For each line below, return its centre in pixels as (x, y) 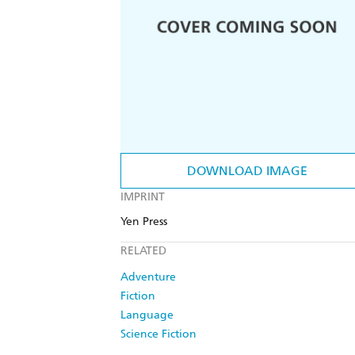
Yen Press (144, 222)
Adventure (148, 277)
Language (147, 315)
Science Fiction (158, 334)
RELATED (143, 251)
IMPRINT (143, 197)
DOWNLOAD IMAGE (247, 171)
